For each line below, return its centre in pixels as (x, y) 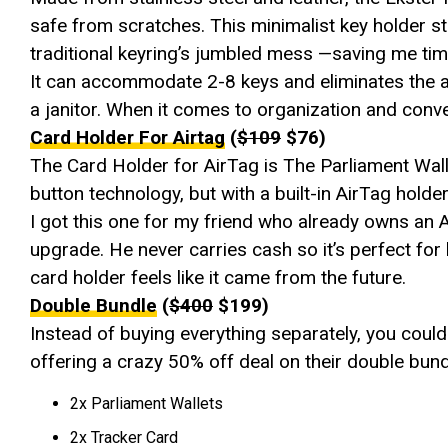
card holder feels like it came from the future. (218, 277)
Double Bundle (93, 305)
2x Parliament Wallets (146, 403)
